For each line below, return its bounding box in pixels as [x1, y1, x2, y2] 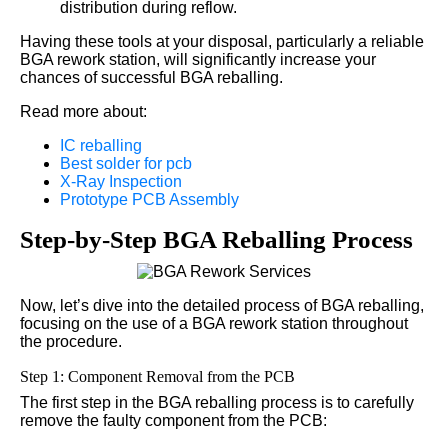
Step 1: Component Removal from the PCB [20, 367, 295, 385]
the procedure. [20, 332, 122, 350]
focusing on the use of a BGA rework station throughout [20, 314, 408, 332]
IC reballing [60, 136, 142, 154]
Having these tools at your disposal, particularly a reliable [20, 32, 424, 50]
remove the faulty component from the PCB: [20, 411, 327, 429]
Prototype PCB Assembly [60, 190, 239, 208]
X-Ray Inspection [60, 172, 182, 190]
